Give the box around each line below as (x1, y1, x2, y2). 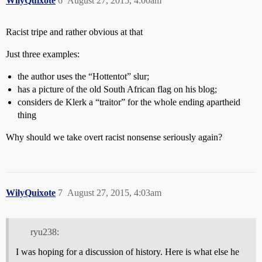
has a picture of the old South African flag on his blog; (18, 84, 217, 94)
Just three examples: (6, 49, 80, 59)
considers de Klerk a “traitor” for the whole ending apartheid (18, 96, 240, 107)
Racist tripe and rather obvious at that (6, 26, 143, 37)
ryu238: (30, 226, 59, 237)
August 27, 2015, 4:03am (67, 187, 161, 198)
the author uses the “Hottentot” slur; (18, 71, 149, 81)
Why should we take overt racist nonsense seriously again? (6, 132, 222, 142)
